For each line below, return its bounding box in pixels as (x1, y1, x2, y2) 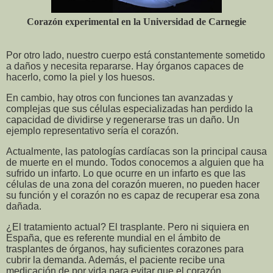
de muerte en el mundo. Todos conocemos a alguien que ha (6, 157, 264, 168)
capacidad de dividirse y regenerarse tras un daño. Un (6, 115, 239, 125)
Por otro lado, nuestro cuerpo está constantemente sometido (6, 50, 265, 61)
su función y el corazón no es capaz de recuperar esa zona (6, 190, 260, 200)
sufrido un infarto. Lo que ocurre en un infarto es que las (6, 168, 246, 179)
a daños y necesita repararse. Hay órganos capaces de (6, 61, 244, 72)
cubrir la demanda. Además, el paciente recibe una (6, 254, 225, 265)
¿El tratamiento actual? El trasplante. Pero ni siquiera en (6, 221, 249, 232)
